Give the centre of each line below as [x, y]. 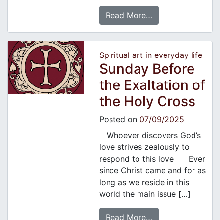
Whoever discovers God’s [150, 135]
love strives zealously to [144, 147]
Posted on [119, 120]
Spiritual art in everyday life [151, 55]
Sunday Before [147, 69]
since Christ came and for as [152, 171]
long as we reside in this [144, 182]
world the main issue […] [145, 194]
